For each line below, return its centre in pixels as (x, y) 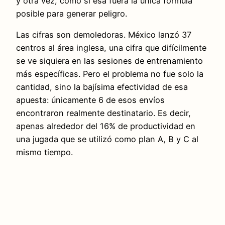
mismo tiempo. (44, 152)
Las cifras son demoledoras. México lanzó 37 (104, 34)
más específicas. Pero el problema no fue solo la (110, 74)
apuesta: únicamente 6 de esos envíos (90, 100)
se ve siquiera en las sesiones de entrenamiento (109, 61)
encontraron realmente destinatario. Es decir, (103, 113)
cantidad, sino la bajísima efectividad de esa (102, 87)
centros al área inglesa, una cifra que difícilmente (111, 47)
